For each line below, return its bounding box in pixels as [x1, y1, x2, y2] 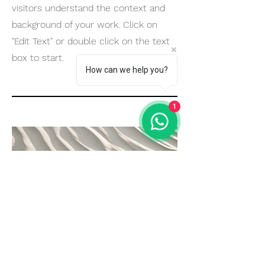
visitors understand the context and [12, 2, 165, 14]
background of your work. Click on [12, 19, 157, 30]
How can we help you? [86, 65, 168, 75]
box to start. [12, 52, 64, 63]
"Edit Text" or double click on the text [12, 35, 170, 47]
